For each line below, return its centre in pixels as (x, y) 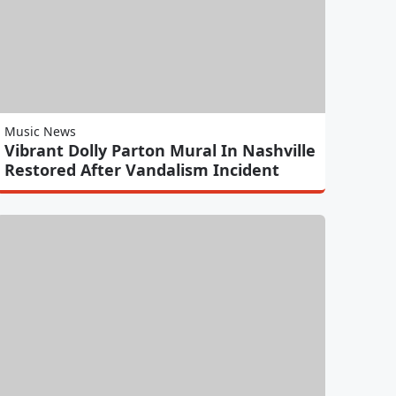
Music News (40, 131)
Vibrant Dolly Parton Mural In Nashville (160, 150)
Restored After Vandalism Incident (141, 169)
